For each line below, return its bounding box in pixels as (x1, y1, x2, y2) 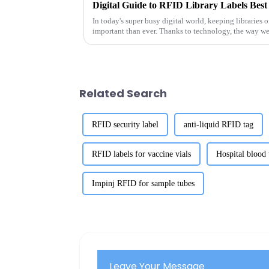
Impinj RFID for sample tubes (92, 178, 195, 188)
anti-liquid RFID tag (184, 119, 253, 129)
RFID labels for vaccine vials (92, 149, 191, 159)
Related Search (79, 85, 167, 101)
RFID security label (92, 119, 159, 129)
